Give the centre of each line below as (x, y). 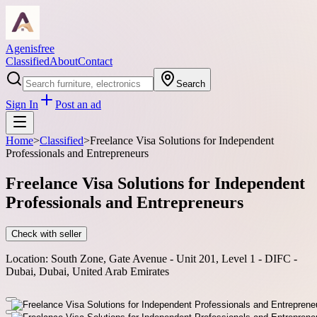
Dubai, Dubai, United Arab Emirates (87, 271)
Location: (27, 258)
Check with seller (46, 234)
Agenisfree (30, 48)
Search (191, 84)
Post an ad (78, 104)
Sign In (22, 104)
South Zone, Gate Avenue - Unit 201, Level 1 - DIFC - (174, 258)
